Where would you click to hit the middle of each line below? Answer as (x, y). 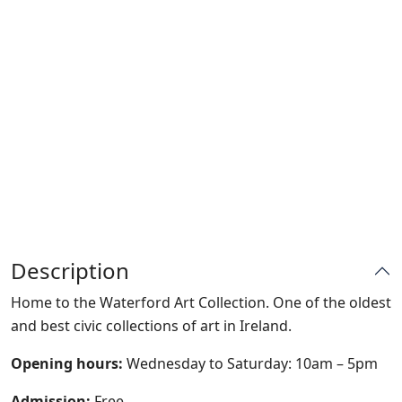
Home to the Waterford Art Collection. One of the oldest (201, 302)
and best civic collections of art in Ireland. (151, 326)
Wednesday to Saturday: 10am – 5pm (250, 363)
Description (70, 271)
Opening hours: (67, 363)
